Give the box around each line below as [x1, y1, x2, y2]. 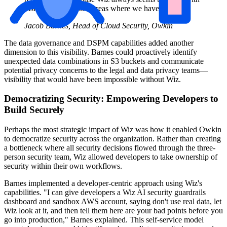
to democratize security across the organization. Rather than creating [4, 134, 221, 143]
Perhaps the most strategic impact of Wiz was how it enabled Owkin [4, 125, 221, 134]
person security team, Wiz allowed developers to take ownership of [4, 152, 217, 161]
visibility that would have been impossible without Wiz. [4, 74, 181, 84]
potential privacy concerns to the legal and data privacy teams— [4, 65, 208, 74]
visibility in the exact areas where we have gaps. [24, 4, 178, 13]
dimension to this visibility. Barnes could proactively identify [4, 47, 197, 56]
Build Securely [4, 104, 64, 116]
